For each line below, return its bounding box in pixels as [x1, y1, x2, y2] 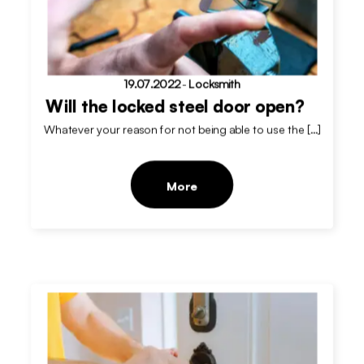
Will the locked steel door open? [45, 95, 305, 117]
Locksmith [188, 76, 240, 92]
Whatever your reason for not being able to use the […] [44, 123, 320, 137]
